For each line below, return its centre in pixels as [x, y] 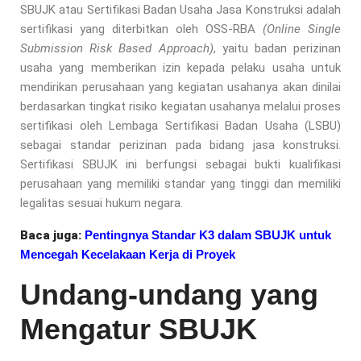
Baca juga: [52, 235]
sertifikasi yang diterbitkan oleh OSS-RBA [141, 29]
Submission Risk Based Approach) [117, 48]
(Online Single [302, 29]
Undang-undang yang [169, 294]
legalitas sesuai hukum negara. [103, 203]
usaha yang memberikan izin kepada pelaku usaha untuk [180, 67]
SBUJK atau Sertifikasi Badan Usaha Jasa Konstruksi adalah [180, 9]
